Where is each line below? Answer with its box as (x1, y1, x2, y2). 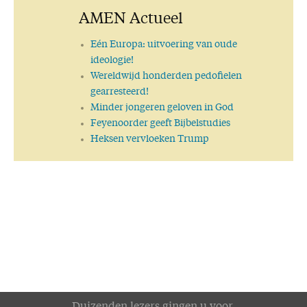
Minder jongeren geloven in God (90, 102, 234, 112)
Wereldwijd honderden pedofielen (90, 71, 243, 81)
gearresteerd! (90, 86, 149, 97)
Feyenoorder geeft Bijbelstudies (90, 118, 231, 128)
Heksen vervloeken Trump (90, 134, 210, 144)
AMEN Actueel (79, 12, 183, 27)
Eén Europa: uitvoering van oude (90, 39, 238, 49)
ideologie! (90, 55, 134, 65)
